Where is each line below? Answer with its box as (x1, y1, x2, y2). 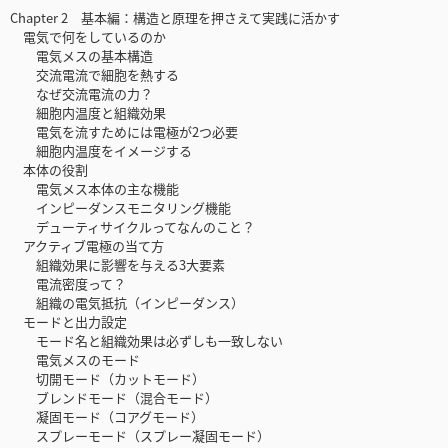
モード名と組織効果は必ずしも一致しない (10, 331, 283, 351)
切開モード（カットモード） (10, 369, 205, 389)
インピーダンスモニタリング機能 (10, 198, 231, 218)
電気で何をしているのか (10, 27, 166, 47)
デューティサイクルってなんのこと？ (10, 217, 255, 237)
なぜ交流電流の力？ (10, 84, 153, 104)
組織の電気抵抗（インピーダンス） (10, 293, 244, 313)
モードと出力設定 (10, 312, 127, 332)
